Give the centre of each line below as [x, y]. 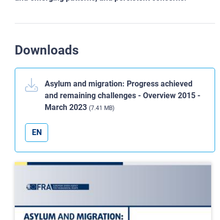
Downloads [47, 50]
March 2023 [67, 107]
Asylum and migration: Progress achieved [119, 84]
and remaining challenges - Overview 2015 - [123, 96]
